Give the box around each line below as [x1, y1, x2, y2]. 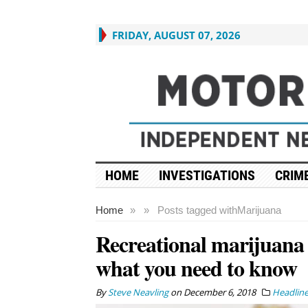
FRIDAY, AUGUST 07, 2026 [111, 28, 241, 42]
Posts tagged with [157, 203, 237, 216]
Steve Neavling [107, 285, 168, 298]
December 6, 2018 [183, 285, 256, 298]
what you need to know [95, 251, 297, 284]
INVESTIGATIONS [158, 166, 255, 184]
